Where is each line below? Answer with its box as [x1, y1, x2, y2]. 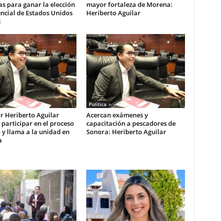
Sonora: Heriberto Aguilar [86, 127, 166, 136]
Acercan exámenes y [86, 110, 148, 119]
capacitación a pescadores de [86, 119, 176, 128]
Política [88, 101, 107, 108]
